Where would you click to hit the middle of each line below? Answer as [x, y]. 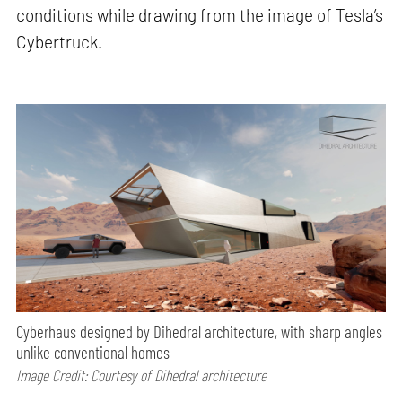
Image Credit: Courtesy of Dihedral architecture [142, 375]
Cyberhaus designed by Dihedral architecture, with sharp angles [200, 331]
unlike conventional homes [93, 352]
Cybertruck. [60, 42]
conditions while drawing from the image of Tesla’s [200, 15]
